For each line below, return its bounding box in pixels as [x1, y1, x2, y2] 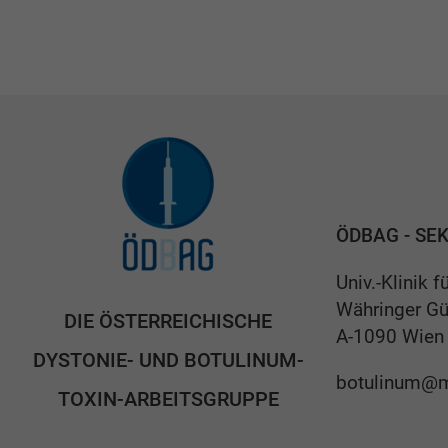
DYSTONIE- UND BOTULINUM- [32, 347, 304, 372]
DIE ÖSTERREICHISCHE [64, 308, 272, 333]
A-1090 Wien [336, 325, 444, 348]
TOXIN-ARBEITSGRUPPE [57, 386, 279, 411]
